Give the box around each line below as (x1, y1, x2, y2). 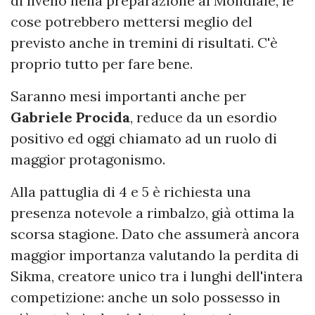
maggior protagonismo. (11, 150, 165, 168)
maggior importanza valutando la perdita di (11, 246, 299, 264)
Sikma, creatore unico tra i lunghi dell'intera (11, 267, 303, 285)
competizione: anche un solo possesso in (11, 288, 281, 306)
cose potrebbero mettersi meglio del (11, 13, 252, 30)
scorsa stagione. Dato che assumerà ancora (11, 225, 300, 243)
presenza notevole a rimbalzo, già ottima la (11, 204, 295, 221)
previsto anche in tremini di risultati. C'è (11, 34, 278, 51)
